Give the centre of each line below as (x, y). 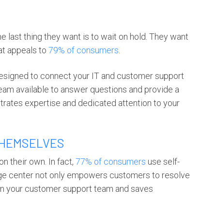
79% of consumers (84, 50)
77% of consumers (111, 162)
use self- (163, 162)
